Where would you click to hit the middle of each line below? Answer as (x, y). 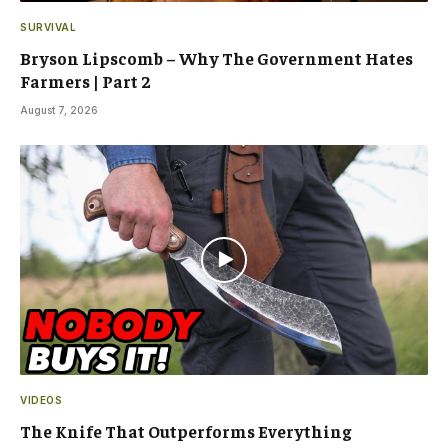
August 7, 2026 (59, 110)
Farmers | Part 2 (85, 81)
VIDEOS (41, 399)
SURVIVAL (48, 27)
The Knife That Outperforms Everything (185, 430)
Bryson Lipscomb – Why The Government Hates (216, 58)
